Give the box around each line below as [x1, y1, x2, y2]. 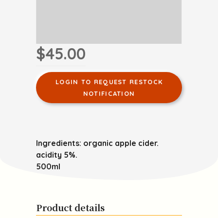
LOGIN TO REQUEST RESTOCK [55, 77, 163, 86]
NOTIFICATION [83, 89, 135, 97]
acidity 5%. [36, 149, 77, 160]
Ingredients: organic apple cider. [36, 138, 159, 148]
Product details [36, 200, 105, 214]
